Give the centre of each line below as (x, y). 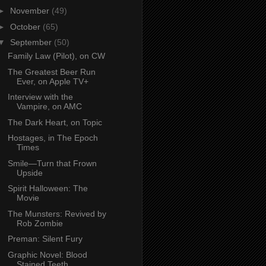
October (26, 26)
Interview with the (40, 97)
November (31, 11)
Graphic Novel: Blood (47, 254)
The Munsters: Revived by (57, 213)
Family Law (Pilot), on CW (56, 56)
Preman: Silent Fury (45, 239)
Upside (29, 172)
